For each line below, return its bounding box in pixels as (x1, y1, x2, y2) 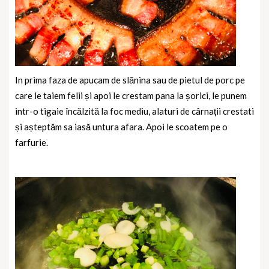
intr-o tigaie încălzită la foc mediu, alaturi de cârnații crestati (15, 106, 254, 117)
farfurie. (15, 137, 48, 148)
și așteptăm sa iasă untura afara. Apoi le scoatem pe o (15, 121, 228, 133)
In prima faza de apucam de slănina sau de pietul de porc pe (15, 74, 245, 86)
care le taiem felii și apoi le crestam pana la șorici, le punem (15, 90, 247, 101)
